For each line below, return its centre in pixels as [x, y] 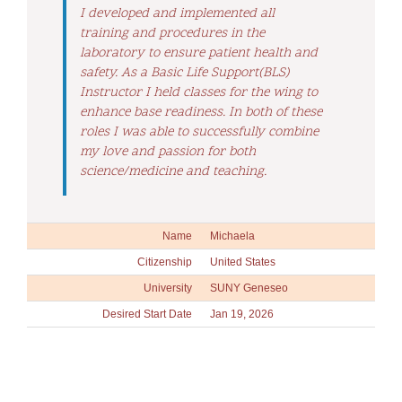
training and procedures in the [172, 33]
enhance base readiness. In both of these [201, 112]
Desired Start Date [147, 314]
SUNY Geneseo [249, 288]
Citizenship [165, 262]
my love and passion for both [168, 152]
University [168, 288]
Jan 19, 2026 [242, 314]
